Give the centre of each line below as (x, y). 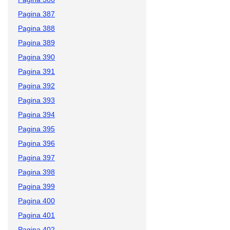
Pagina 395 (36, 129)
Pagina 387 (36, 14)
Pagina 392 (36, 85)
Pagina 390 (36, 57)
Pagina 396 (36, 143)
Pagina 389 (36, 42)
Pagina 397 (36, 157)
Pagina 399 (36, 186)
